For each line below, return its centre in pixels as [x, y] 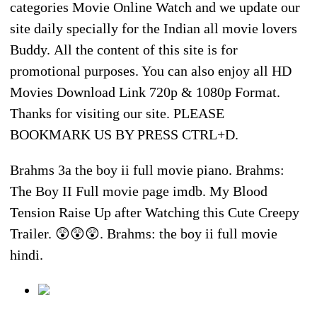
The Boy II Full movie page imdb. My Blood [139, 191]
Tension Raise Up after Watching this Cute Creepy [155, 212]
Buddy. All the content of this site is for [124, 49]
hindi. [27, 254]
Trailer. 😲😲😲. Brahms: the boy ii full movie [144, 233]
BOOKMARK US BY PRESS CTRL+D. [124, 134]
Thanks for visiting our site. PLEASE [117, 113]
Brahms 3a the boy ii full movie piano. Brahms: [147, 169]
